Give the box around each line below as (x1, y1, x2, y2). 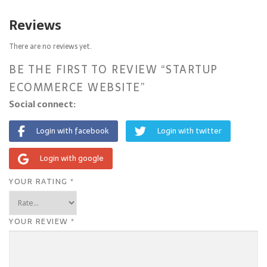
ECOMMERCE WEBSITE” (9, 78, 145, 96)
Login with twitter (157, 124, 222, 137)
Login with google (40, 151, 104, 164)
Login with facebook (36, 124, 109, 137)
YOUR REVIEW (9, 215, 71, 228)
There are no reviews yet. (9, 41, 92, 53)
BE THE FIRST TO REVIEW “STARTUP (9, 60, 218, 78)
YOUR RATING (9, 175, 70, 188)
